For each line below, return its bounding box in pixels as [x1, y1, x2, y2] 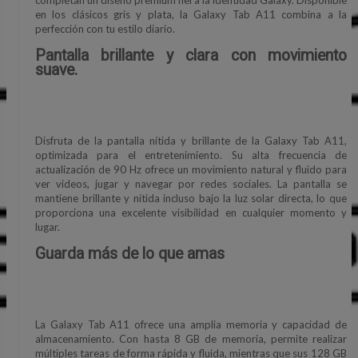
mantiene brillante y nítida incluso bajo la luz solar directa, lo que [35, 192, 347, 205]
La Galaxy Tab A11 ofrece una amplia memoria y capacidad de [35, 318, 347, 332]
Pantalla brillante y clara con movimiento [35, 46, 347, 65]
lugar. [35, 221, 60, 234]
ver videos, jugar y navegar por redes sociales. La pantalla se [35, 177, 347, 191]
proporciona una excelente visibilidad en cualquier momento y [35, 206, 347, 220]
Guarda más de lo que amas [35, 245, 225, 264]
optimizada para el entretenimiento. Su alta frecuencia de [35, 149, 347, 162]
